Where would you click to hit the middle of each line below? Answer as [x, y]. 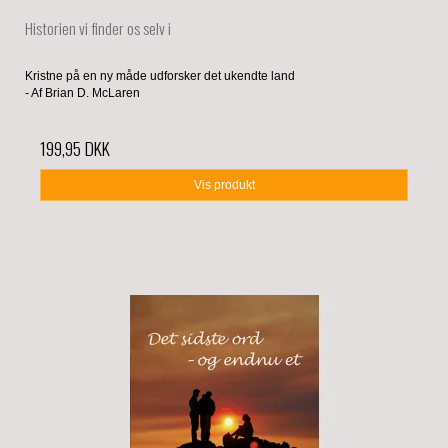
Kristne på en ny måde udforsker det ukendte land [160, 75]
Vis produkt [224, 184]
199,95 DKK [75, 147]
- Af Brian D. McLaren [82, 92]
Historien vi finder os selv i [98, 27]
